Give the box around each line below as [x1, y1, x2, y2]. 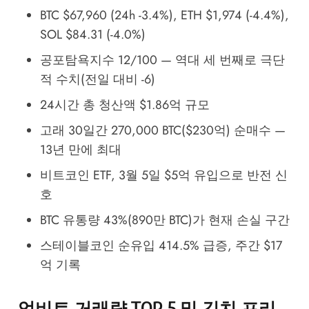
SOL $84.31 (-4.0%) [39, 26, 146, 44]
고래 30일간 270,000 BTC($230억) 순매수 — [39, 121, 286, 140]
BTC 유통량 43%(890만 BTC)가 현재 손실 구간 [39, 211, 290, 230]
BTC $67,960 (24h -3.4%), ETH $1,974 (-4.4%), [39, 6, 289, 25]
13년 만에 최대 [39, 141, 121, 159]
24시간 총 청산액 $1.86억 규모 [39, 96, 210, 114]
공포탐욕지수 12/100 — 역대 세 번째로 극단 [39, 51, 285, 70]
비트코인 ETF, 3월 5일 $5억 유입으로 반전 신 [39, 166, 288, 185]
